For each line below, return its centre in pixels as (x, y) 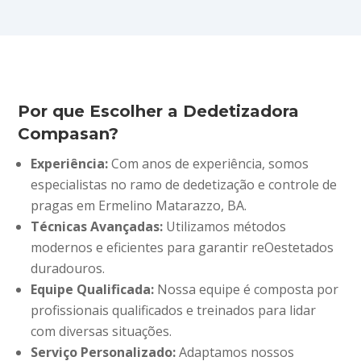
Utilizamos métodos (225, 226)
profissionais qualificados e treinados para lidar (174, 310)
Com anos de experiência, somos (209, 163)
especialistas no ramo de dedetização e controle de (184, 184)
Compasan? (68, 133)
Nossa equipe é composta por (247, 289)
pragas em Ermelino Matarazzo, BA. (139, 205)
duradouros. (68, 268)
